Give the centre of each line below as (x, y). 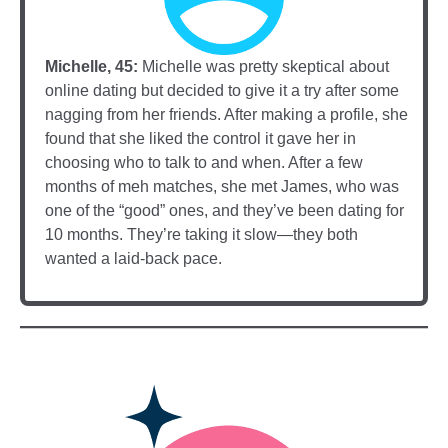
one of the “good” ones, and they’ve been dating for (224, 210)
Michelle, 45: (91, 66)
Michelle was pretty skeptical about (263, 66)
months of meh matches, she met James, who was (222, 186)
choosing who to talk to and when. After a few (204, 162)
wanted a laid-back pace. (133, 258)
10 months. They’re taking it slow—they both (201, 234)
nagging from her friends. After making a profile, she (226, 114)
